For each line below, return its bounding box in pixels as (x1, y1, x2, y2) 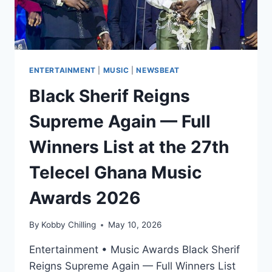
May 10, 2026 (108, 220, 162, 230)
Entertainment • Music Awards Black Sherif (29, 243, 240, 256)
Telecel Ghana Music (29, 161, 202, 183)
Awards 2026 (29, 187, 140, 208)
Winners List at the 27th (29, 136, 229, 157)
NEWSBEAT (136, 65, 180, 75)
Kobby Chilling (41, 220, 97, 230)
